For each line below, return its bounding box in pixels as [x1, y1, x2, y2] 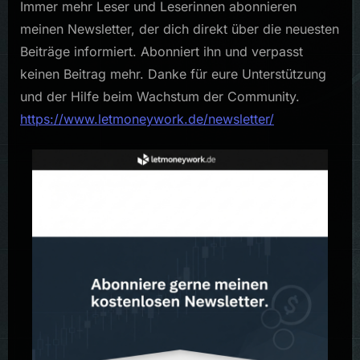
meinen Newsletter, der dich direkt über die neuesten [20, 20, 339, 37]
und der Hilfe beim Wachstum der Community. [20, 88, 300, 104]
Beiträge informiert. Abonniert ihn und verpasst [20, 43, 303, 59]
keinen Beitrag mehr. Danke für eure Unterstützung [20, 65, 326, 82]
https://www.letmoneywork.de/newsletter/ [20, 110, 274, 127]
